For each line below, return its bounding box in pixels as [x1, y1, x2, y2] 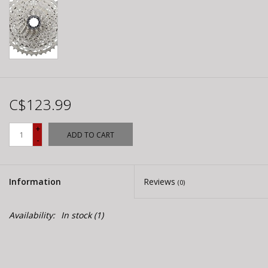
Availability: [9, 209, 55, 221]
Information [9, 176, 61, 188]
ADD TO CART [67, 130, 114, 141]
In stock [61, 209, 92, 221]
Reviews [144, 176, 178, 188]
